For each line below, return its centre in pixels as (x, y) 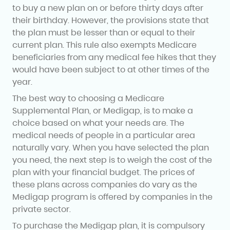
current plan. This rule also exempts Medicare (104, 45)
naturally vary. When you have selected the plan (111, 147)
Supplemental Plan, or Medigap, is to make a (103, 110)
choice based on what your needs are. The (98, 123)
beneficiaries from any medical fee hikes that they (114, 57)
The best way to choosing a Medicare (88, 98)
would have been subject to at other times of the (111, 69)
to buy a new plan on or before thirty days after (108, 8)
